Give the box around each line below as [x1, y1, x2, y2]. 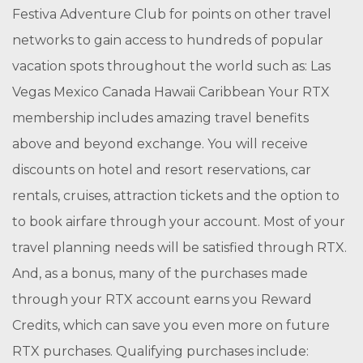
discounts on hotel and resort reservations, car [12, 162, 311, 177]
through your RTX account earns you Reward [12, 292, 312, 307]
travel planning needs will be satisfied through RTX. [12, 240, 347, 255]
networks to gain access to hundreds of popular [12, 32, 323, 48]
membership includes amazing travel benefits [12, 110, 309, 126]
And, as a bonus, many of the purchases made [12, 266, 308, 281]
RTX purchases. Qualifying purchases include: [12, 344, 309, 359]
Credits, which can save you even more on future [12, 318, 330, 333]
